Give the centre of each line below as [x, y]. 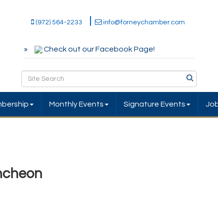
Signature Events [155, 104]
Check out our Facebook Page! [99, 49]
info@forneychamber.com [144, 22]
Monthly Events [76, 104]
